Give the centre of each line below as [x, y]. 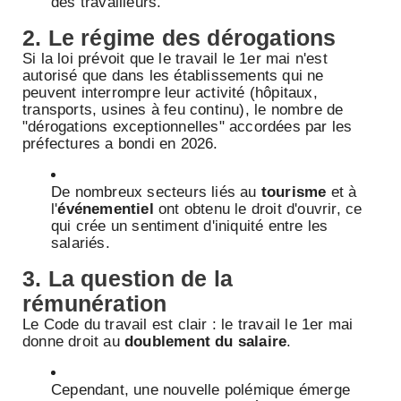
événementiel [106, 209]
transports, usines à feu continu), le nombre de [183, 110]
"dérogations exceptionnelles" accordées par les [188, 127]
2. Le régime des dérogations [179, 38]
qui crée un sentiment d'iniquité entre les [190, 226]
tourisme [294, 192]
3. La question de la [128, 279]
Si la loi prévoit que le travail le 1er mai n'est [175, 59]
